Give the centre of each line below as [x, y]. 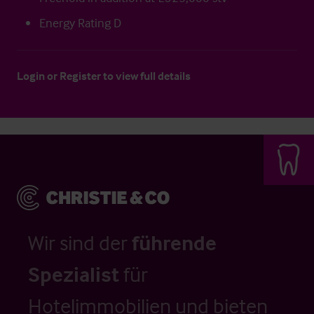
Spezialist [74, 274]
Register [80, 76]
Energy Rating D [80, 23]
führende [174, 243]
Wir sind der [80, 243]
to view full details [146, 76]
